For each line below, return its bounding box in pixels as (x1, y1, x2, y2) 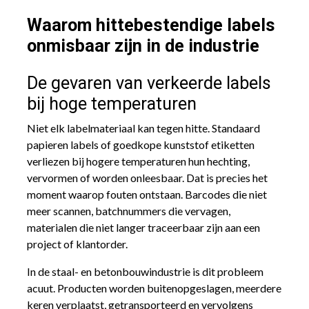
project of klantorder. (27, 237, 128, 250)
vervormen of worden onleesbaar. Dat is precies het (27, 170, 268, 184)
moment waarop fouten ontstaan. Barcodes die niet (27, 187, 267, 201)
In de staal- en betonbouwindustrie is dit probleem (27, 264, 263, 278)
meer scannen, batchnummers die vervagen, (27, 203, 230, 217)
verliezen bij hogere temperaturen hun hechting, (27, 154, 250, 168)
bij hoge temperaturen (27, 93, 197, 114)
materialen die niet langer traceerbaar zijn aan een (27, 220, 260, 234)
